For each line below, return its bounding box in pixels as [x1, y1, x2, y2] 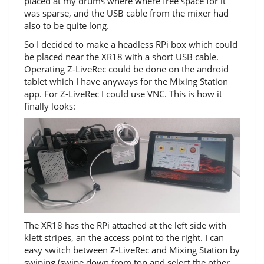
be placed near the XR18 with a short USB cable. [24, 50, 219, 62]
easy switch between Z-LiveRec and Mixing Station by [24, 244, 240, 256]
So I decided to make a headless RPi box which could [24, 38, 237, 50]
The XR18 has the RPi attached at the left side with [24, 219, 226, 232]
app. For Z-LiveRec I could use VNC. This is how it [24, 87, 222, 100]
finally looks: [24, 100, 75, 112]
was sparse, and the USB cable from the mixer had [24, 7, 229, 19]
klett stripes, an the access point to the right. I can [24, 232, 224, 244]
